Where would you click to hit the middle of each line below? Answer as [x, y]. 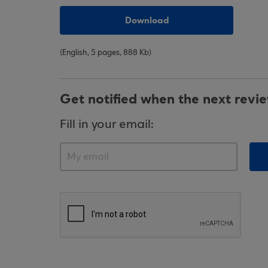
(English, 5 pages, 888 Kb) [106, 53]
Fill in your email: [107, 125]
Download [147, 20]
